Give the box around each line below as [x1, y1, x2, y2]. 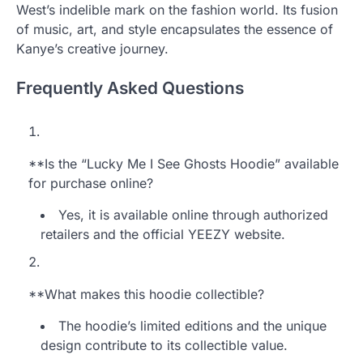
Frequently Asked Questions [16, 77, 244, 98]
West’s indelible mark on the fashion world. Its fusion [16, 2, 338, 19]
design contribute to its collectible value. [41, 336, 288, 353]
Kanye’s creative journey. [16, 41, 169, 58]
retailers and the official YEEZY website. [41, 225, 285, 242]
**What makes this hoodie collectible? [28, 285, 264, 302]
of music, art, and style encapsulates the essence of [16, 21, 333, 38]
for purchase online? [28, 174, 153, 191]
